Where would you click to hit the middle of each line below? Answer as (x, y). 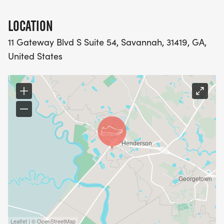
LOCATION (30, 26)
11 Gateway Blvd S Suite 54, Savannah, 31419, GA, (107, 42)
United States (35, 56)
